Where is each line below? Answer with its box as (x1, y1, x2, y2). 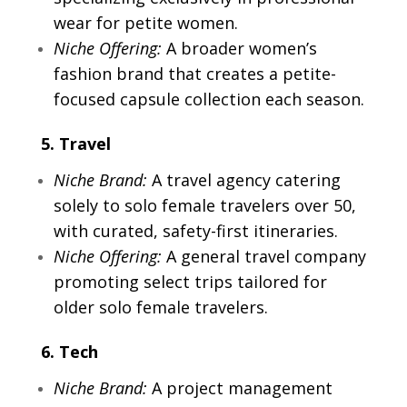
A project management (146, 377, 333, 400)
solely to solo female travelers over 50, (53, 194, 356, 217)
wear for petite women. (53, 12, 238, 35)
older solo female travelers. (53, 296, 268, 319)
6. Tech (40, 341, 98, 363)
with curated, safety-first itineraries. (53, 220, 338, 243)
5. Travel (40, 133, 111, 155)
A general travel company (161, 245, 366, 268)
